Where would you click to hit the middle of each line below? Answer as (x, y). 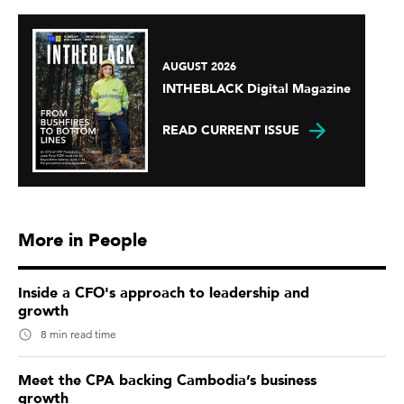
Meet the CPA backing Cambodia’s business (167, 381)
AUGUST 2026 (199, 66)
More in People (83, 241)
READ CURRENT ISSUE (231, 130)
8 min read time (78, 335)
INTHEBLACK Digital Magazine (257, 88)
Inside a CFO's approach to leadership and (164, 294)
